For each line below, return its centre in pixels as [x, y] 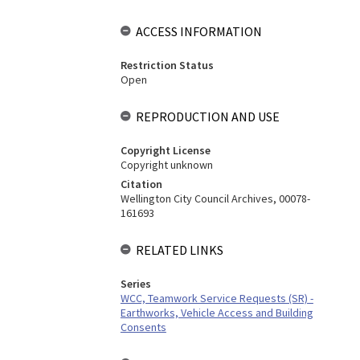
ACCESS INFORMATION [198, 31]
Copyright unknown [166, 165]
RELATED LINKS [179, 250]
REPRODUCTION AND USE [207, 117]
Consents [143, 327]
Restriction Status [167, 65]
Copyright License [165, 150]
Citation [141, 184]
